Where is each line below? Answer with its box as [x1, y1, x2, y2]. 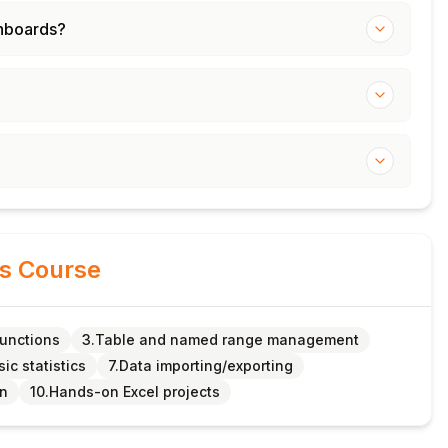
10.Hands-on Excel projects [30, 383, 220, 400]
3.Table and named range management [82, 331, 359, 348]
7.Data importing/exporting [108, 357, 293, 374]
